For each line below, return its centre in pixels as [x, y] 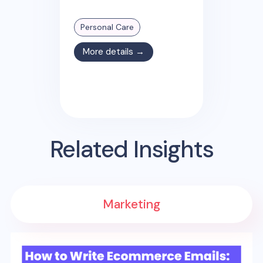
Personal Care [107, 27]
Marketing [131, 204]
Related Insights [131, 149]
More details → [113, 51]
